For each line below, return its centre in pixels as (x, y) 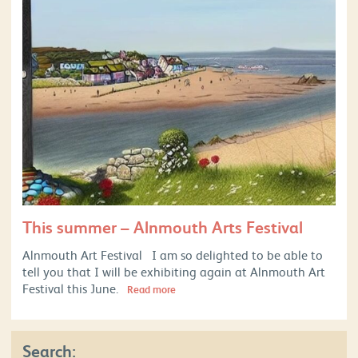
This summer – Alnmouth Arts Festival (163, 227)
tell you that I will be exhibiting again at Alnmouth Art (174, 271)
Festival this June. (74, 288)
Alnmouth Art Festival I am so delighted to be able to (173, 255)
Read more (150, 289)
